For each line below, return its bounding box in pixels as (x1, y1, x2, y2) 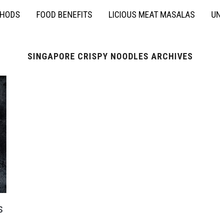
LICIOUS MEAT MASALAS (109, 9, 195, 20)
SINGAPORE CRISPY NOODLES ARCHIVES (27, 51, 193, 61)
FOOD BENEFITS (36, 9, 92, 20)
